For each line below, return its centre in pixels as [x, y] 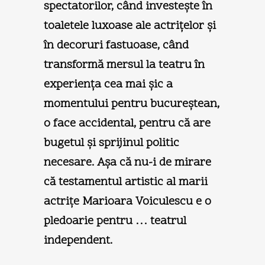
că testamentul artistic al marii [126, 182]
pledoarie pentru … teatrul [115, 221]
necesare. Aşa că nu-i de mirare [127, 162]
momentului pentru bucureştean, [132, 104]
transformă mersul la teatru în [124, 65]
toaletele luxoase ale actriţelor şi [130, 26]
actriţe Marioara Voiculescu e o [127, 201]
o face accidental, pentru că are [127, 123]
